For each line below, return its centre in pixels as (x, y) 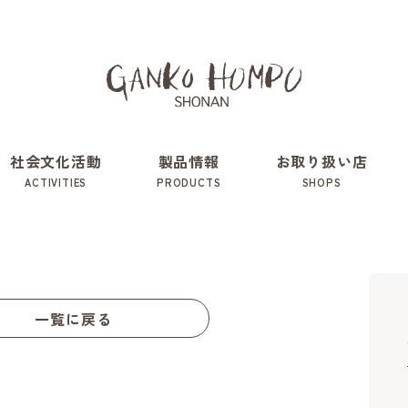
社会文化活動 (56, 162)
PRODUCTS (189, 183)
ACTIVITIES (56, 183)
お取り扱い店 (321, 162)
